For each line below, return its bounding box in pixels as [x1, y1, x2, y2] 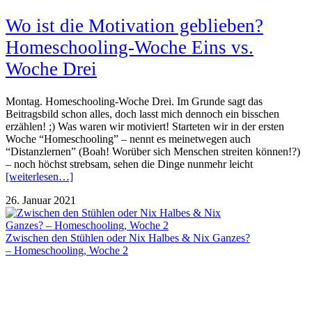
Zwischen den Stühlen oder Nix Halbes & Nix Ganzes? [6, 232, 250, 244]
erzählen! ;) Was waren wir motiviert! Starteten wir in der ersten [6, 120, 284, 133]
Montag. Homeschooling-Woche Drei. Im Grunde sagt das [6, 95, 263, 108]
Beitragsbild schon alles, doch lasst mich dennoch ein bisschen [6, 108, 279, 120]
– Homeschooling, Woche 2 [6, 244, 128, 257]
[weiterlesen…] [6, 171, 73, 183]
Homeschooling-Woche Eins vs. [6, 36, 253, 58]
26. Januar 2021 [6, 194, 76, 207]
